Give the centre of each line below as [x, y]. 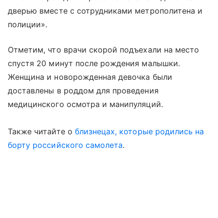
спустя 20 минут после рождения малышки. [94, 63]
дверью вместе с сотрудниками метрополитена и [105, 11]
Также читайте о [41, 131]
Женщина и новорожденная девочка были [90, 77]
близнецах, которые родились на [139, 131]
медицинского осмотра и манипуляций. [85, 104]
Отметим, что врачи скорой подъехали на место [104, 50]
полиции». [28, 24]
